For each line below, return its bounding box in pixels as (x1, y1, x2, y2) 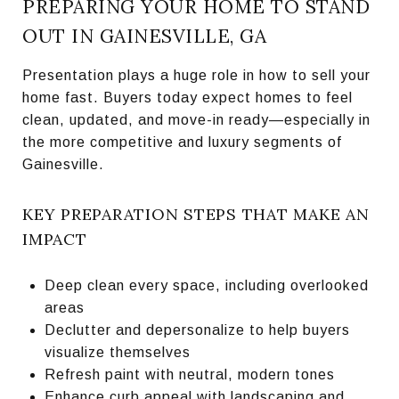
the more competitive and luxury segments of (22, 134, 342, 150)
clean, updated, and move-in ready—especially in (22, 111, 370, 127)
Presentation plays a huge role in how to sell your (22, 67, 370, 83)
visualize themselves (44, 344, 191, 360)
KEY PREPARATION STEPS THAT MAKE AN (22, 203, 370, 224)
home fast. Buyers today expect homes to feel (22, 89, 353, 105)
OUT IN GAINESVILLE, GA (22, 23, 266, 48)
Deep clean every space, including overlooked (44, 277, 369, 293)
